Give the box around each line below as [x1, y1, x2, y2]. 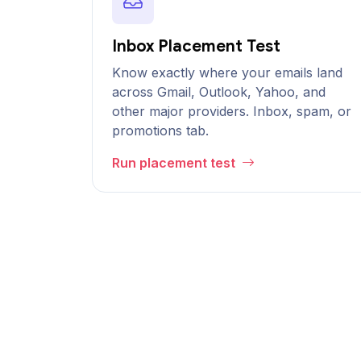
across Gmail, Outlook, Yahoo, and [112, 84, 326, 100]
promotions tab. [112, 122, 209, 139]
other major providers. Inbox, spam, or [112, 103, 351, 119]
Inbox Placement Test [112, 36, 280, 56]
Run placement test [112, 155, 239, 171]
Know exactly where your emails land [112, 64, 342, 81]
